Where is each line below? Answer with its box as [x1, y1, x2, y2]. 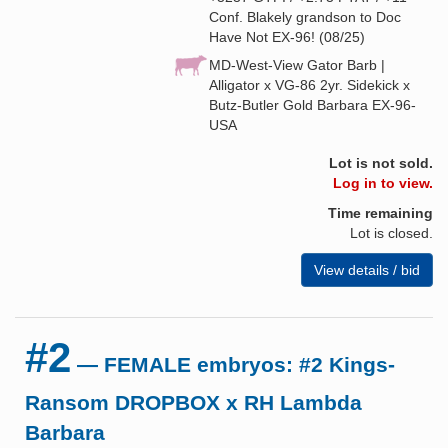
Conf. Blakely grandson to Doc [209, 8, 401, 25]
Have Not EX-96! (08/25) [209, 28, 365, 45]
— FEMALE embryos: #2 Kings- [71, 352, 395, 376]
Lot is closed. [350, 224, 433, 241]
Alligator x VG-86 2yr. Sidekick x [209, 76, 410, 93]
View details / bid [314, 261, 420, 278]
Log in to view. [333, 174, 433, 191]
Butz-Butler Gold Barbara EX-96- [209, 96, 416, 113]
